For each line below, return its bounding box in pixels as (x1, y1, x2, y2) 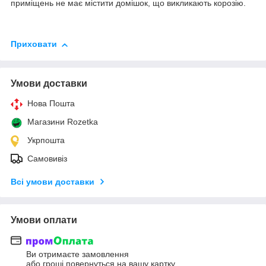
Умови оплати (11, 214, 77, 225)
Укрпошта (27, 135, 65, 145)
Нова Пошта (27, 98, 75, 108)
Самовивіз (27, 153, 67, 163)
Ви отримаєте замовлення (26, 249, 129, 259)
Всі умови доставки (11, 176, 94, 186)
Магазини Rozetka (27, 116, 98, 126)
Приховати (11, 39, 57, 49)
